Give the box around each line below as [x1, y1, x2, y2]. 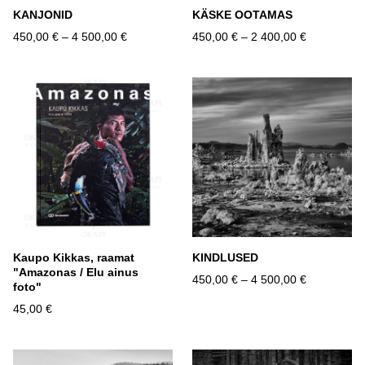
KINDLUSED [192, 251, 258, 265]
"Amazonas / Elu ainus [13, 266, 139, 279]
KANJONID [13, 8, 73, 22]
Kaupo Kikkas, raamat [13, 251, 134, 265]
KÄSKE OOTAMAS [192, 8, 292, 22]
